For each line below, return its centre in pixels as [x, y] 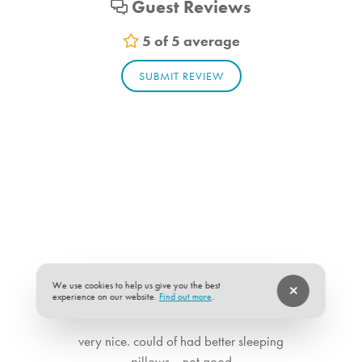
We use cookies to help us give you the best [136, 285]
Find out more [185, 297]
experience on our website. [105, 297]
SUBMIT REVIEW [181, 76]
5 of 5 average [189, 40]
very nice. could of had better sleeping [181, 341]
